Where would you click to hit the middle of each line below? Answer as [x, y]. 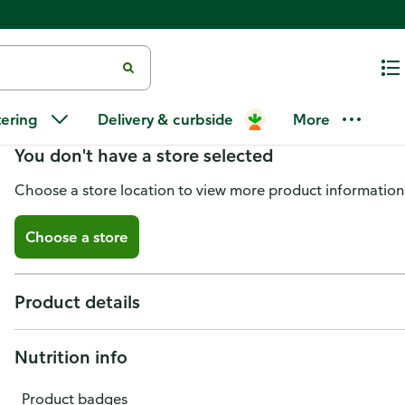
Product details [77, 301]
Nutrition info [71, 357]
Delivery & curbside [165, 119]
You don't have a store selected [144, 155]
